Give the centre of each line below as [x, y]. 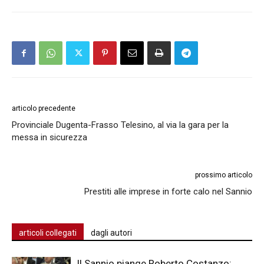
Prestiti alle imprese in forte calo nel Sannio [168, 192]
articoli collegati [48, 233]
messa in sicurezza [49, 138]
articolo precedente [44, 109]
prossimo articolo [224, 175]
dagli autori [111, 233]
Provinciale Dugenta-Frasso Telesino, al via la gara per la [120, 125]
